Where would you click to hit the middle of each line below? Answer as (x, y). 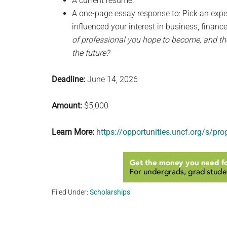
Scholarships (110, 192)
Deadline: (68, 79)
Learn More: (73, 132)
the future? (91, 53)
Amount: (67, 106)
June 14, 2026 (111, 79)
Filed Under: (71, 192)
